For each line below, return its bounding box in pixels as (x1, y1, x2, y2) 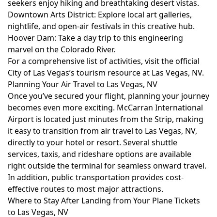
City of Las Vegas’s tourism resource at (8, 67, 152, 78)
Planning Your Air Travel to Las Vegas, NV (8, 79, 157, 90)
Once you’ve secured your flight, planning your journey (8, 91, 209, 101)
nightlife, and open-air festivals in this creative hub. (8, 21, 195, 31)
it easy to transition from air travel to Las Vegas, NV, (8, 125, 197, 136)
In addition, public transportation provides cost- (8, 172, 184, 183)
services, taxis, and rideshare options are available (8, 149, 191, 159)
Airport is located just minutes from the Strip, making (8, 114, 203, 124)
